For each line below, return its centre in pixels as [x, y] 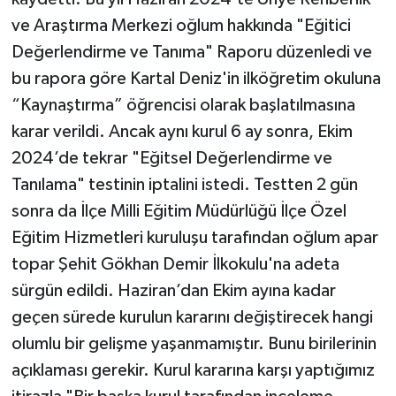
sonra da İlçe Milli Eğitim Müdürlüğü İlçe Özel [179, 211]
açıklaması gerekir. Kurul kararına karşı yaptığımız [193, 370]
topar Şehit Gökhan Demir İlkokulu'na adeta [175, 264]
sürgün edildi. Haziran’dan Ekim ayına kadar [173, 290]
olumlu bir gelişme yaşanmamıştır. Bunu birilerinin [194, 343]
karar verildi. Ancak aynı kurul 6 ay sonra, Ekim [182, 131]
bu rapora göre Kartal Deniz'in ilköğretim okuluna [196, 78]
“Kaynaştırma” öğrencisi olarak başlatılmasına [183, 105]
